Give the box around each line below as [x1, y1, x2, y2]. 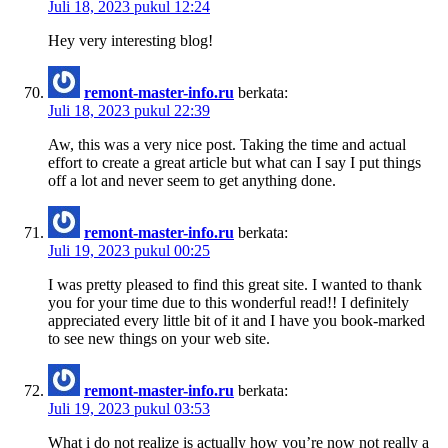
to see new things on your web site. [48, 329, 270, 347]
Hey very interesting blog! [48, 31, 213, 49]
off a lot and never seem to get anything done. [48, 171, 336, 189]
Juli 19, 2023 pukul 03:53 [48, 399, 210, 417]
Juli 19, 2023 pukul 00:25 [48, 241, 210, 259]
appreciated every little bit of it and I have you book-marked [48, 311, 425, 329]
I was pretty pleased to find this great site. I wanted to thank [48, 275, 422, 293]
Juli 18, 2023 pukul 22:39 [48, 101, 210, 119]
